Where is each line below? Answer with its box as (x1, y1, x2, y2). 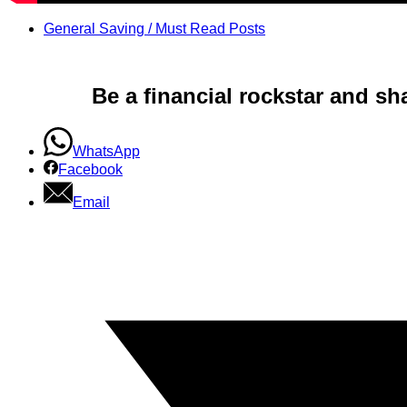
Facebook (58, 162, 123, 178)
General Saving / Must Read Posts (44, 21, 265, 37)
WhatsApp (73, 144, 140, 160)
